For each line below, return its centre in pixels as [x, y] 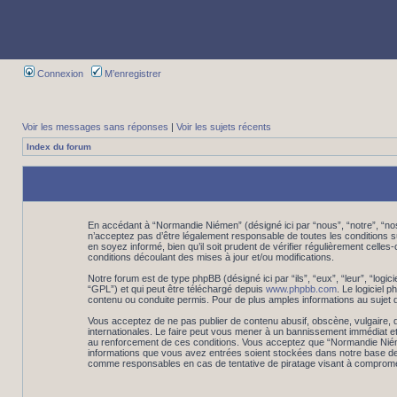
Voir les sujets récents [224, 127]
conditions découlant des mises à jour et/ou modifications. [210, 257]
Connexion [59, 74]
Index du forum [59, 147]
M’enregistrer [132, 74]
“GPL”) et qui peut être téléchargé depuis [176, 289]
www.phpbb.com [301, 289]
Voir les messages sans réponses [95, 127]
